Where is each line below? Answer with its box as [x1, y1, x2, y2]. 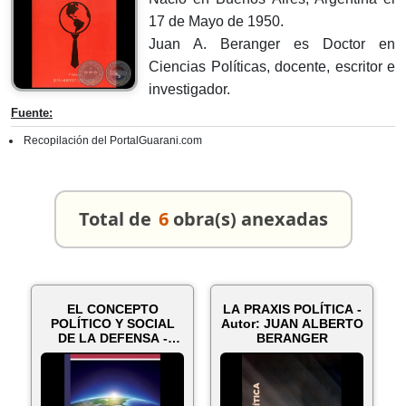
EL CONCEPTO [66, 302, 159, 316]
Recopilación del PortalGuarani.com [24, 134, 202, 147]
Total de [78, 207, 151, 231]
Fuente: [11, 106, 53, 120]
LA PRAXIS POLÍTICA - [222, 302, 362, 316]
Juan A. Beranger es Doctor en [149, 36, 395, 52]
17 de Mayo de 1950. [149, 14, 284, 29]
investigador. [149, 82, 230, 97]
